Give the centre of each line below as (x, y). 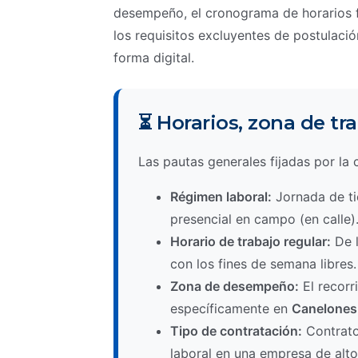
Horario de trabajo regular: (251, 241)
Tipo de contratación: (236, 331)
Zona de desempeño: (235, 286)
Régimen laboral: (221, 197)
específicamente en (231, 308)
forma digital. (154, 58)
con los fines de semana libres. (263, 264)
